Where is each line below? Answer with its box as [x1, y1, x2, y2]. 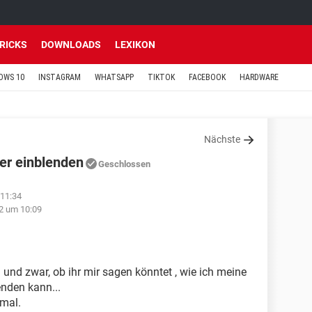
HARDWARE [240, 72, 279, 82]
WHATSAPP [95, 72, 134, 82]
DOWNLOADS [41, 39, 101, 50]
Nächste [204, 134, 240, 145]
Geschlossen [98, 159, 150, 169]
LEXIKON [115, 39, 155, 50]
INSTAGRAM [38, 72, 81, 82]
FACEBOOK [189, 72, 226, 82]
